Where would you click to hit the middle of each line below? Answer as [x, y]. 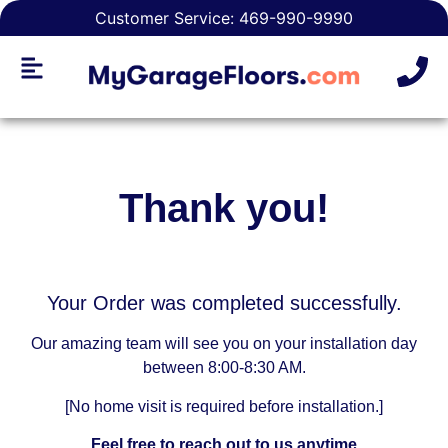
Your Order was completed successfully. [224, 302]
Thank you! [224, 207]
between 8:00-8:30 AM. [224, 368]
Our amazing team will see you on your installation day [224, 344]
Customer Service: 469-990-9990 [224, 18]
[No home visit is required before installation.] [224, 406]
